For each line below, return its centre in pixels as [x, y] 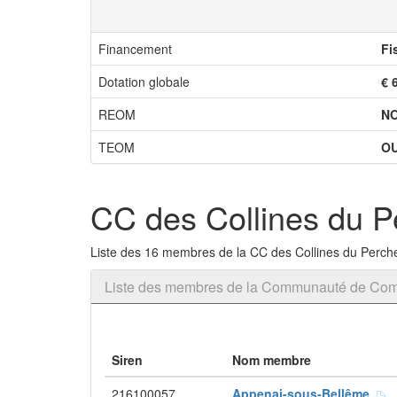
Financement [135, 49]
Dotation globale [144, 82]
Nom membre [272, 360]
